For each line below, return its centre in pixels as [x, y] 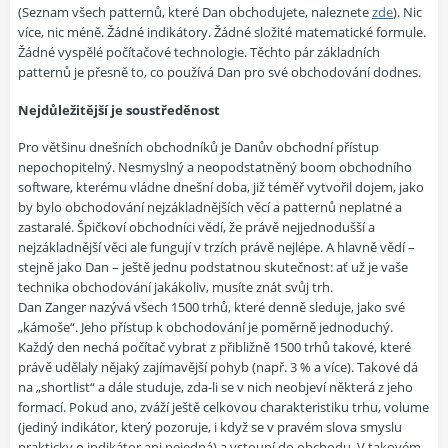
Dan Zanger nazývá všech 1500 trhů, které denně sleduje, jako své [211, 306]
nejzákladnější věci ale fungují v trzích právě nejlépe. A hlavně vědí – [216, 246]
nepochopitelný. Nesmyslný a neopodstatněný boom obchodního [215, 166]
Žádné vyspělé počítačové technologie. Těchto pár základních [199, 52]
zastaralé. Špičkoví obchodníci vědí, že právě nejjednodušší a [196, 226]
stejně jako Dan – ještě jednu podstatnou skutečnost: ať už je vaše [213, 266]
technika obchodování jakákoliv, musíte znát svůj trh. [175, 286]
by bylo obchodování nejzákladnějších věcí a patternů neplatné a [210, 206]
